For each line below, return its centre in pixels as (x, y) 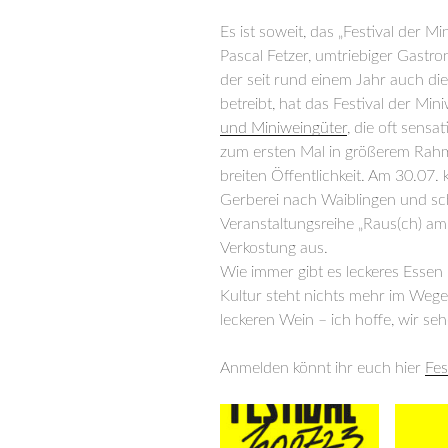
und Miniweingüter (283, 128)
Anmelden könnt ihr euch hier (322, 368)
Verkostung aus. (274, 248)
